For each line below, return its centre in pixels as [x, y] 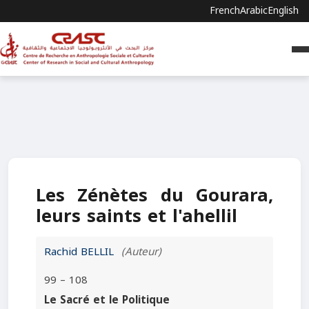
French [225, 11]
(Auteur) [141, 252]
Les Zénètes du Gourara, [154, 196]
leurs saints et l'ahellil [137, 216]
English [283, 11]
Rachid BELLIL [81, 252]
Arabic [254, 11]
